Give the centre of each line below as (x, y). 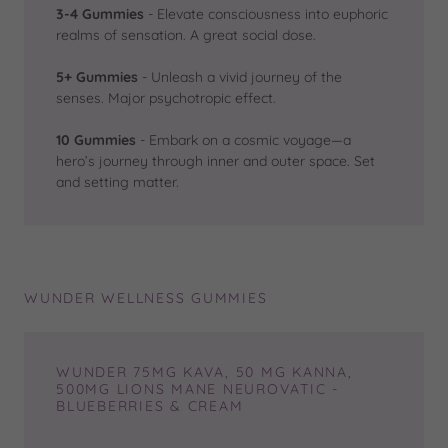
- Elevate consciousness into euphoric (266, 14)
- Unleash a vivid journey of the (240, 77)
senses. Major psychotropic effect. (166, 98)
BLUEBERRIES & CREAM (150, 406)
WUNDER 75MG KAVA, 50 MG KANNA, (204, 372)
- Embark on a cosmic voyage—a (243, 140)
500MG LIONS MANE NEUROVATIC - (197, 389)
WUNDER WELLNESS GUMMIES (146, 298)
